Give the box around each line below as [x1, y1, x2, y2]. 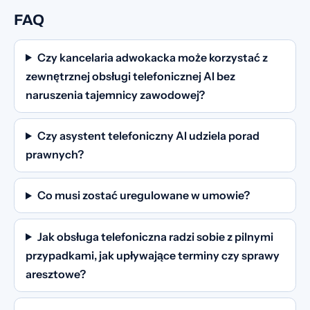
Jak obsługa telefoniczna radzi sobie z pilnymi [37, 229, 273, 244]
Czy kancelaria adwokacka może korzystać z [37, 50, 268, 64]
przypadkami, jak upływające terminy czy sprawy [26, 248, 280, 262]
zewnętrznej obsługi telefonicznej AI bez [26, 69, 235, 83]
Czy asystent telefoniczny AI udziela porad [37, 128, 259, 143]
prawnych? [26, 147, 84, 161]
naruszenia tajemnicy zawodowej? [26, 87, 205, 102]
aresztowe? [26, 266, 86, 281]
